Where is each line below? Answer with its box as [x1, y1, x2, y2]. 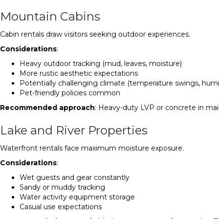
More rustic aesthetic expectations [20, 69, 138, 78]
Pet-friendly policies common [20, 88, 120, 97]
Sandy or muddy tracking [20, 183, 105, 192]
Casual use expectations [20, 202, 102, 211]
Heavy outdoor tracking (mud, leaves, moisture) [20, 59, 182, 68]
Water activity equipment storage [20, 193, 135, 201]
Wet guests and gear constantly [20, 173, 130, 182]
